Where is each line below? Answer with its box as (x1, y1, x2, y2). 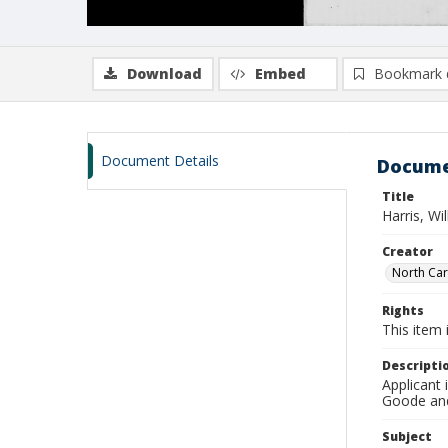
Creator (382, 243, 433, 260)
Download (127, 64, 202, 83)
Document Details (101, 151, 219, 170)
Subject (382, 428, 432, 445)
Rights (382, 302, 424, 319)
